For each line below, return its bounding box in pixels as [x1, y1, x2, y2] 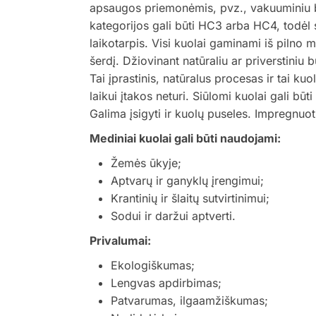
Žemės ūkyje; [111, 156, 181, 170]
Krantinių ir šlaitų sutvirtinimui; [111, 191, 269, 205]
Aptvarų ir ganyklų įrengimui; [111, 174, 264, 188]
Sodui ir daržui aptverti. [111, 209, 236, 223]
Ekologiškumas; [111, 258, 195, 272]
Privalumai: [90, 233, 151, 248]
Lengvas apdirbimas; [111, 276, 221, 290]
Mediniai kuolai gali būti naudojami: [90, 131, 281, 145]
